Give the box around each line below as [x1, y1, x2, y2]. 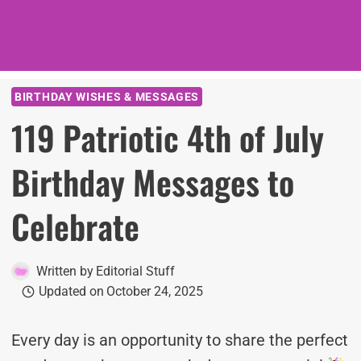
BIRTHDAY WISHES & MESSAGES [15, 90, 200, 103]
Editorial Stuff [96, 263, 176, 279]
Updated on [38, 284, 104, 299]
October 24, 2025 [106, 284, 203, 299]
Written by [36, 263, 93, 279]
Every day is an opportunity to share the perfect [11, 330, 348, 350]
